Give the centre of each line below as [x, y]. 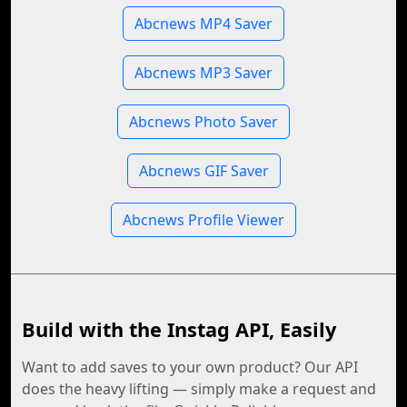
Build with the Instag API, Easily [179, 329]
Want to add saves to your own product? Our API [190, 367]
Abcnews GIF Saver [203, 171]
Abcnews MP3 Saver [203, 73]
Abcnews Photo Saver [203, 122]
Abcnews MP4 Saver [203, 24]
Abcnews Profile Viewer [203, 220]
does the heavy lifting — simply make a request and [199, 389]
